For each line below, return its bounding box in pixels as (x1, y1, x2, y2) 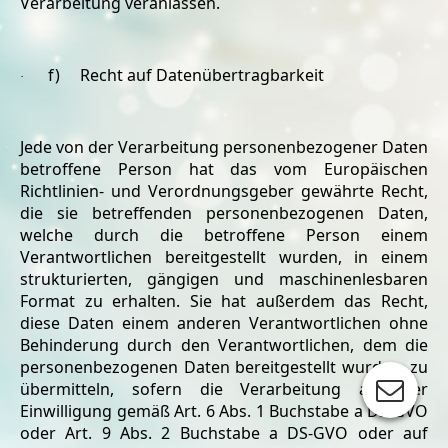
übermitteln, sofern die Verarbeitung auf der (20, 378, 428, 400)
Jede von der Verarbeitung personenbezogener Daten (20, 136, 428, 158)
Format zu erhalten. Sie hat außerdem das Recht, (20, 290, 428, 312)
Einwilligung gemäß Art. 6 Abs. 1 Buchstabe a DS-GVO (20, 400, 428, 422)
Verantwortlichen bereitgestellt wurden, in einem (20, 246, 428, 268)
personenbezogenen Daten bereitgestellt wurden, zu (20, 356, 428, 378)
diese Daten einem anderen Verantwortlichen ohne (20, 312, 428, 334)
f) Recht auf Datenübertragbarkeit (48, 64, 324, 86)
